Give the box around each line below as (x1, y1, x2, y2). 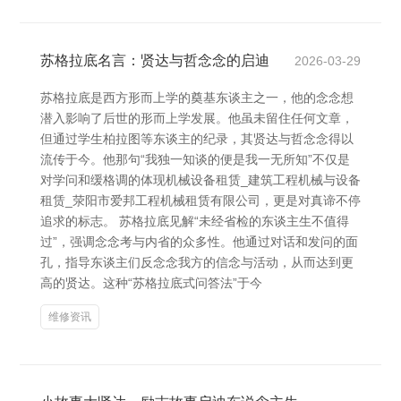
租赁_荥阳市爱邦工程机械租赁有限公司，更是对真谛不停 (40, 193, 361, 208)
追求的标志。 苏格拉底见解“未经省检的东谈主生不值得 (40, 214, 349, 228)
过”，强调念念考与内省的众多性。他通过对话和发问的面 (40, 235, 358, 249)
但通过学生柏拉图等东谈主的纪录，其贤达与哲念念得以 (40, 132, 354, 146)
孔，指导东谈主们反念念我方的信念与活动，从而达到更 (40, 255, 354, 269)
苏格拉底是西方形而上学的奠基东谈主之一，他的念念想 (40, 90, 354, 105)
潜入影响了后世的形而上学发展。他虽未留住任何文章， (40, 111, 354, 125)
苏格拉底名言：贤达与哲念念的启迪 (40, 53, 269, 68)
